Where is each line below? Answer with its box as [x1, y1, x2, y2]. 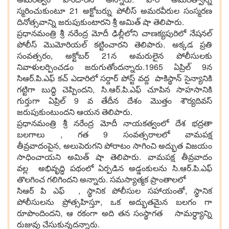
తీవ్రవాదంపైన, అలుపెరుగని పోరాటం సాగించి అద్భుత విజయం [17, 140, 212, 152]
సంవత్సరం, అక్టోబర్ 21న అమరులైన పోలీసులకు [17, 50, 212, 62]
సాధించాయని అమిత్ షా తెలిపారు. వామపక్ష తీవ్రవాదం [17, 151, 212, 163]
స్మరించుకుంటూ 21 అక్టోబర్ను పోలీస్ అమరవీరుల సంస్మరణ [17, 5, 212, 17]
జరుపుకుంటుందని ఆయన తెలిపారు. [17, 106, 132, 118]
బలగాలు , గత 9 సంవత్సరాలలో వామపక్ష [17, 128, 212, 141]
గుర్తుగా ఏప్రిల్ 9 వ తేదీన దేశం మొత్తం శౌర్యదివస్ [17, 95, 212, 107]
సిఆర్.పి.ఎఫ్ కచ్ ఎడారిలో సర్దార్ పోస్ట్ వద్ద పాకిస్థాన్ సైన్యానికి [17, 72, 212, 84]
